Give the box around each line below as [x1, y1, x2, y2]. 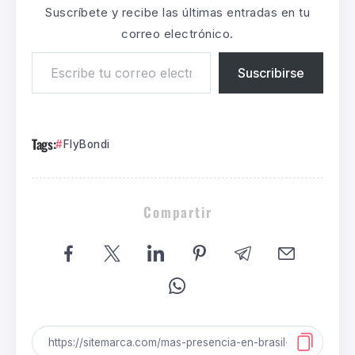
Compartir [143, 201, 212, 223]
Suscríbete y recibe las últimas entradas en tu [45, 5, 310, 21]
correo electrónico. [121, 26, 234, 42]
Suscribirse [238, 65, 304, 82]
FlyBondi [63, 138, 110, 151]
